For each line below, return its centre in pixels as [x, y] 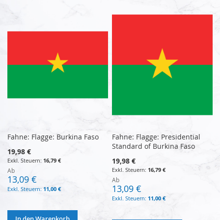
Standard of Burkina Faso [154, 146]
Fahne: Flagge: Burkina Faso [53, 137]
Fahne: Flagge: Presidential [156, 137]
